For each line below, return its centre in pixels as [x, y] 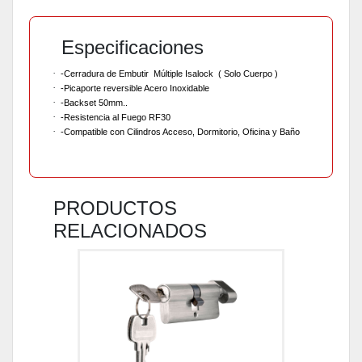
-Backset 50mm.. [94, 102]
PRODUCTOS [115, 208]
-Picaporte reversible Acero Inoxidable [136, 88]
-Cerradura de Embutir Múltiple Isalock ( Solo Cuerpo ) [169, 73]
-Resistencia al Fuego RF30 [115, 117]
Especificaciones [133, 47]
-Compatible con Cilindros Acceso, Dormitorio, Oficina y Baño [180, 131]
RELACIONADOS [130, 230]
